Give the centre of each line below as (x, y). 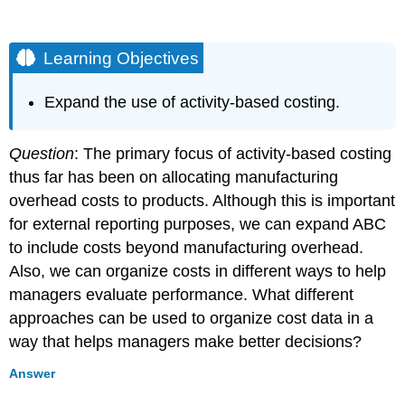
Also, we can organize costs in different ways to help (198, 271)
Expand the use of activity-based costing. (193, 103)
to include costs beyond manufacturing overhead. (187, 247)
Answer (33, 373)
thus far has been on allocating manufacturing (174, 177)
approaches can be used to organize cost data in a (192, 318)
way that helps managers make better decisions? (186, 341)
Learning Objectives (122, 58)
